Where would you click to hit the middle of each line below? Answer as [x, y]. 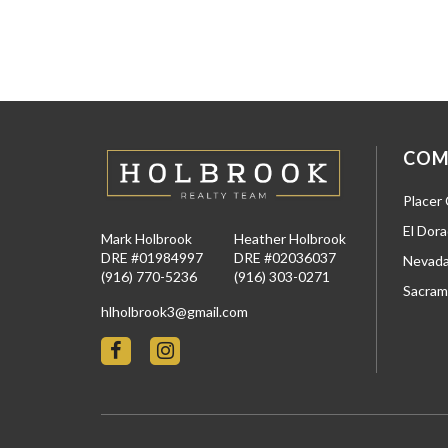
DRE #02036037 [285, 258]
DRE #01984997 [152, 258]
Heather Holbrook [290, 239]
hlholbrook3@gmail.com [174, 312]
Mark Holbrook [146, 239]
